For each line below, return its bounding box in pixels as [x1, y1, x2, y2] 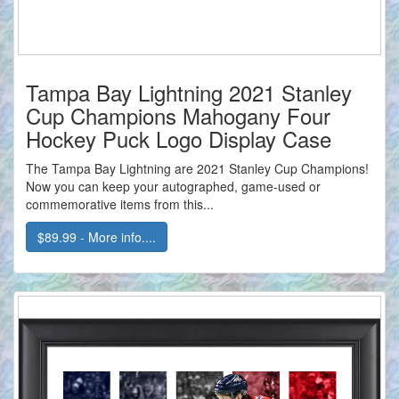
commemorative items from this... [26, 195, 214, 214]
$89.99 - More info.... [37, 228, 156, 247]
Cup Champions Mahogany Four [26, 100, 330, 132]
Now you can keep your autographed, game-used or [26, 177, 321, 196]
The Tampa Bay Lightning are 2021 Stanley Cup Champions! [26, 159, 369, 178]
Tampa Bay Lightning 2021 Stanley [26, 77, 352, 109]
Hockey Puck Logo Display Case [26, 123, 331, 155]
